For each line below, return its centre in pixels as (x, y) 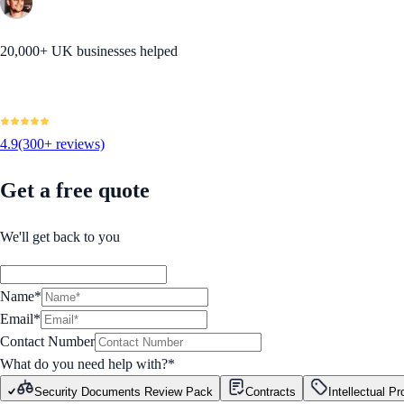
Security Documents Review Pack (124, 392)
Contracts (271, 392)
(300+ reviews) (61, 144)
